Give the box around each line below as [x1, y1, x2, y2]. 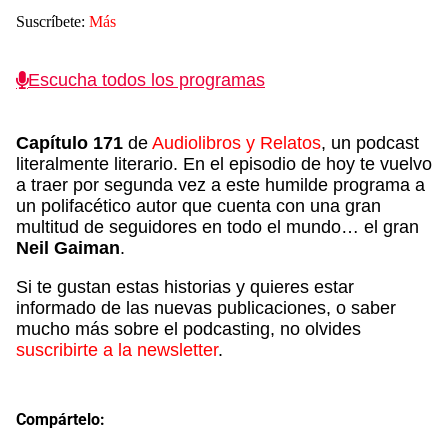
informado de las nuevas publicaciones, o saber [16, 298, 396, 319]
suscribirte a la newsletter [16, 340, 218, 361]
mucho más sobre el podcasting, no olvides [16, 319, 361, 340]
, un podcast [321, 133, 419, 154]
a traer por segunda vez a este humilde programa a [16, 175, 425, 196]
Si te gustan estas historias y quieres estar [16, 277, 354, 298]
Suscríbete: [16, 13, 89, 31]
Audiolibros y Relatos [152, 133, 321, 154]
